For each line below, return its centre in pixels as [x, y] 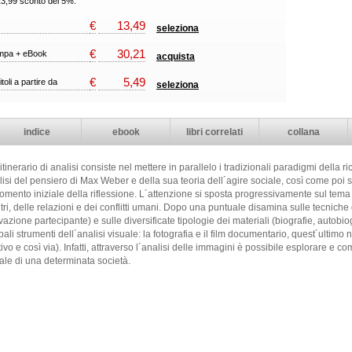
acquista [176, 57]
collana [303, 132]
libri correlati [214, 132]
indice [37, 132]
